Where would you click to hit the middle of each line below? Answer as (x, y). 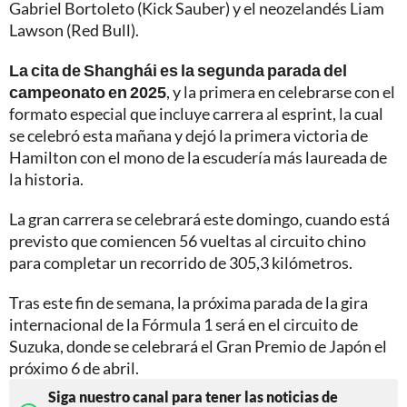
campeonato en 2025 (88, 92)
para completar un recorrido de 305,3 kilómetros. (181, 263)
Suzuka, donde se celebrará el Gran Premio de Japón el (198, 347)
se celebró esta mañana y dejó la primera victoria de (189, 136)
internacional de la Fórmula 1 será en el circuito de (184, 325)
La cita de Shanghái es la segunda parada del (178, 70)
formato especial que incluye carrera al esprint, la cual (196, 114)
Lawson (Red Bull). (74, 30)
